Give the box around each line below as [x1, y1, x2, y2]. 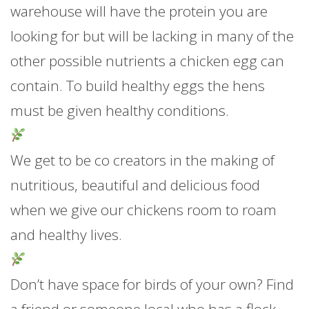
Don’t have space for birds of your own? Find [10, 274, 294, 294]
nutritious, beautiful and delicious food [10, 175, 260, 195]
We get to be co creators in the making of [10, 150, 275, 170]
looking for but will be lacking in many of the [10, 26, 294, 46]
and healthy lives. [10, 224, 122, 244]
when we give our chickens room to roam [10, 199, 277, 219]
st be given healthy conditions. [32, 100, 229, 120]
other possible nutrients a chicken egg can [10, 50, 284, 70]
